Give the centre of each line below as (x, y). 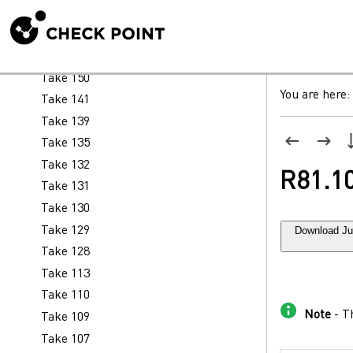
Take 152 (65, 56)
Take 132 (65, 165)
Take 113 (65, 274)
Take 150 (65, 78)
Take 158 (65, 13)
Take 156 (65, 35)
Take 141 (65, 100)
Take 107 (65, 339)
